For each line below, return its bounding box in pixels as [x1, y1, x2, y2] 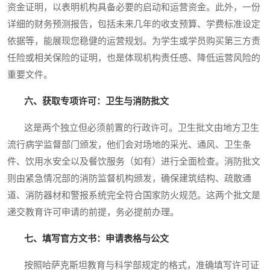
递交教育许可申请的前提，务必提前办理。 [7, 207, 179, 218]
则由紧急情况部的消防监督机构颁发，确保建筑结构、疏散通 [7, 174, 251, 184]
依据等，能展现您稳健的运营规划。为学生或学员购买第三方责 [7, 36, 260, 46]
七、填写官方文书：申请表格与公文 [24, 234, 169, 244]
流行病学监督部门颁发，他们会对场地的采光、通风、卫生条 [7, 140, 251, 150]
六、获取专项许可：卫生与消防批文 [24, 96, 169, 107]
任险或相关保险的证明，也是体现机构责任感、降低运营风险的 [7, 53, 260, 63]
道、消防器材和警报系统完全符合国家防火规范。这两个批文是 [7, 190, 260, 201]
